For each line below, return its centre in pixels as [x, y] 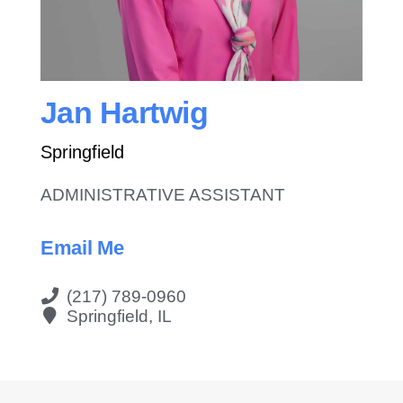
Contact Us [201, 33]
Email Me [82, 247]
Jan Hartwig [125, 112]
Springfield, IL [119, 316]
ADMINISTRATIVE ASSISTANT [163, 194]
